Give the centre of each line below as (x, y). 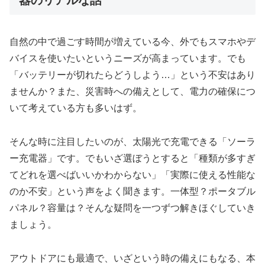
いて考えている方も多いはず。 (76, 108)
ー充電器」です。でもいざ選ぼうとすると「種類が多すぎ (132, 158)
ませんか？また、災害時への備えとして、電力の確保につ (132, 92)
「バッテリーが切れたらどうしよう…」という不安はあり (132, 75)
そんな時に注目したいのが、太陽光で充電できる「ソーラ (132, 141)
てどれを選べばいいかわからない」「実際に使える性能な (132, 174)
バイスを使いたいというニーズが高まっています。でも (128, 59)
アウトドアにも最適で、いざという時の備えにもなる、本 (132, 258)
